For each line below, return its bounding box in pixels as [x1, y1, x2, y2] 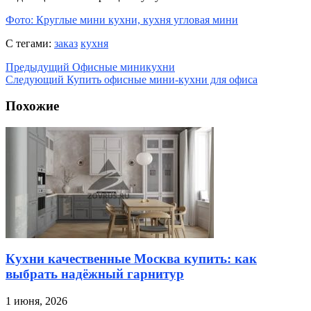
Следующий [6, 73, 64, 85]
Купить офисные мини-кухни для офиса [64, 73, 258, 85]
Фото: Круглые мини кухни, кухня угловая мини [6, 13, 238, 26]
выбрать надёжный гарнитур [6, 266, 184, 281]
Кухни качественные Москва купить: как [6, 251, 257, 266]
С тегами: [6, 37, 54, 49]
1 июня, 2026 [6, 294, 67, 307]
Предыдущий [6, 60, 69, 73]
